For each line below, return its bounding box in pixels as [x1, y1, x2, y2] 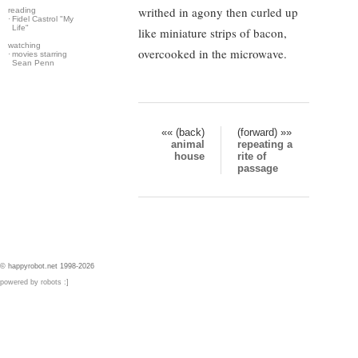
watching [8, 41, 41, 50]
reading [8, 6, 36, 14]
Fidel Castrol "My [12, 14, 74, 23]
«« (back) [161, 125, 205, 138]
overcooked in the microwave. [138, 46, 287, 62]
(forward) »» [237, 125, 292, 138]
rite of [237, 149, 266, 162]
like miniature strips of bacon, [138, 25, 287, 41]
